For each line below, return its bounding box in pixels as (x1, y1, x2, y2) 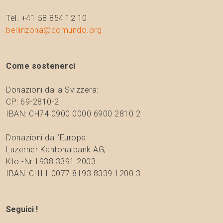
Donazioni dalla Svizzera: (6, 85, 99, 95)
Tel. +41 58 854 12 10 (6, 13, 87, 23)
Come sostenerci (6, 61, 76, 71)
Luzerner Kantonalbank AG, (6, 145, 106, 155)
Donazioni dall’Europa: (6, 133, 88, 143)
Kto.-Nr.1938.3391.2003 (6, 157, 96, 167)
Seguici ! (6, 205, 38, 215)
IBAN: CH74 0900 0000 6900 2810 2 (6, 109, 141, 119)
